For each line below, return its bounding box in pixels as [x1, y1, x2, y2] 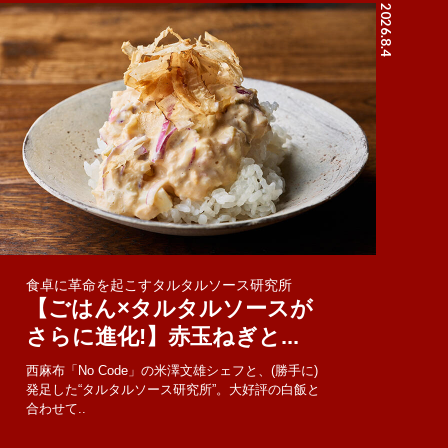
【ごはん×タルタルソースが [26, 296, 314, 322]
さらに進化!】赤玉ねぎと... [26, 324, 300, 350]
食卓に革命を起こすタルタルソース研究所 [26, 277, 293, 294]
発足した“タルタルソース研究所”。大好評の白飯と [26, 382, 321, 398]
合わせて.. [26, 401, 87, 417]
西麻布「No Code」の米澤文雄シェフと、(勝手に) [26, 363, 319, 379]
